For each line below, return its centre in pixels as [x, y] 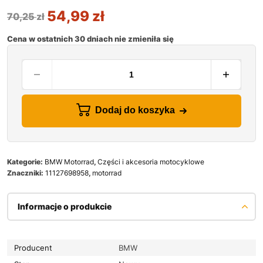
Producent [33, 247]
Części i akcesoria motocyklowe [151, 161]
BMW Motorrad [69, 161]
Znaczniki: [26, 173]
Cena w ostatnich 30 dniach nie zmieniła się [90, 38]
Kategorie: [26, 161]
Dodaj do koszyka [135, 110]
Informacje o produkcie [65, 206]
